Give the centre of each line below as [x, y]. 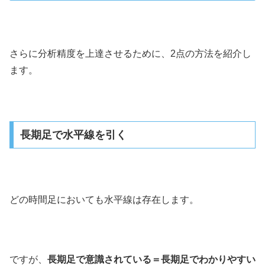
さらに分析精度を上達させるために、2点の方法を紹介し [130, 53]
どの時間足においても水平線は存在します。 [104, 200]
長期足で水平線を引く [73, 135]
